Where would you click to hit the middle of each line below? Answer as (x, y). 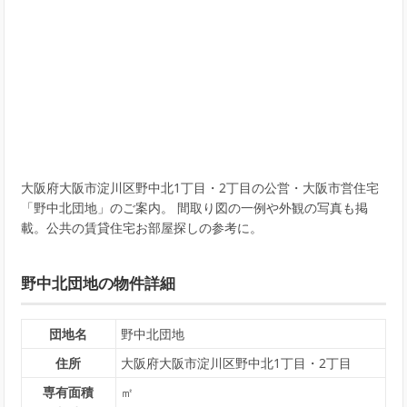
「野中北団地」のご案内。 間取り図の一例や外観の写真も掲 (194, 208)
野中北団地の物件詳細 (98, 283)
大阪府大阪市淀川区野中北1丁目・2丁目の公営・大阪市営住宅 (199, 188)
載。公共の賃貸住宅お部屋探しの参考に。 (141, 228)
